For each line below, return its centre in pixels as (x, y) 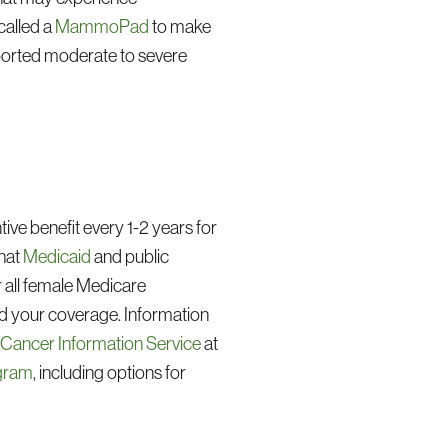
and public (130, 256)
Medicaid (57, 256)
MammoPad (102, 27)
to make (180, 27)
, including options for (110, 372)
